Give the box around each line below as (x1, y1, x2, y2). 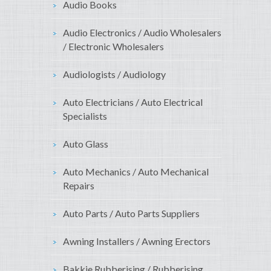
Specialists (63, 110, 107, 122)
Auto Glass (63, 138, 108, 150)
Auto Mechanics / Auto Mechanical (63, 166, 209, 178)
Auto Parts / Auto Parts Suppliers (63, 207, 200, 220)
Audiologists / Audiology (63, 68, 166, 80)
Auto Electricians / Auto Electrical (63, 96, 203, 108)
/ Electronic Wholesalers (63, 41, 164, 53)
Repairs (63, 180, 94, 192)
